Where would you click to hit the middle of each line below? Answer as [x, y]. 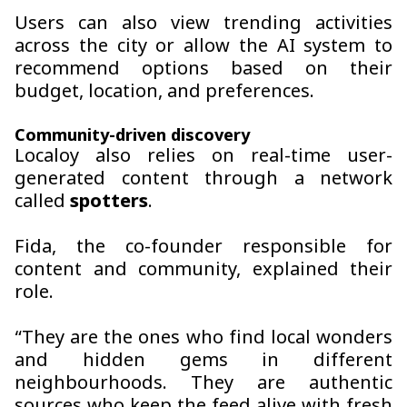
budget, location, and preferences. [164, 93]
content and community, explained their [203, 271]
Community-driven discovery [132, 137]
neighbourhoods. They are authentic [203, 385]
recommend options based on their [203, 70]
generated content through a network [203, 180]
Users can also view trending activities [203, 25]
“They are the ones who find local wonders [203, 339]
